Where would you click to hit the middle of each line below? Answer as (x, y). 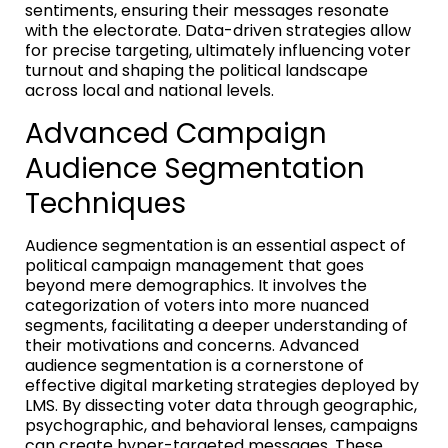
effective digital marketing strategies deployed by (222, 385)
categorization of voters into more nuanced (197, 305)
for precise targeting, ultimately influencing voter (218, 50)
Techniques (105, 203)
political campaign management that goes (194, 265)
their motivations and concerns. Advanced (192, 345)
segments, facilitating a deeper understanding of (216, 325)
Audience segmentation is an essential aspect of (215, 245)
